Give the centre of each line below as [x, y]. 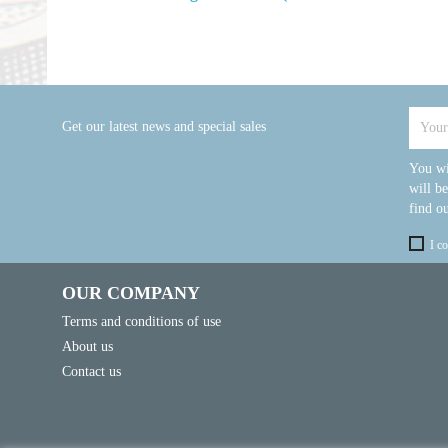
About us [87, 345]
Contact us [91, 370]
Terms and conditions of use [141, 320]
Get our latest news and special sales [164, 126]
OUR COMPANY [131, 292]
